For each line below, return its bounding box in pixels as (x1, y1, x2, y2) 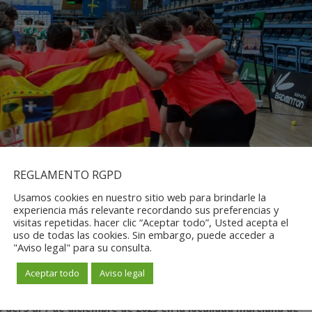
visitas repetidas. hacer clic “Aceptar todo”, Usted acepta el (13, 214, 288, 229)
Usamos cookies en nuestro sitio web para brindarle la (13, 189, 266, 204)
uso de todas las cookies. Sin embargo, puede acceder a (13, 227, 274, 242)
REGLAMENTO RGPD (13, 166, 122, 182)
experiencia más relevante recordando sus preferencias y (13, 202, 279, 217)
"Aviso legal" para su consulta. (13, 240, 152, 254)
